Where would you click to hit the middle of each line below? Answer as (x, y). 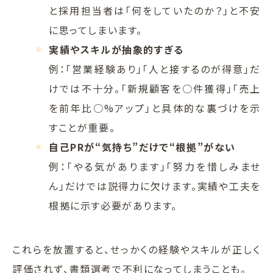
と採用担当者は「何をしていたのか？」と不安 (155, 11)
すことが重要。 (82, 128)
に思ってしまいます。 (96, 30)
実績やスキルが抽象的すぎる (116, 50)
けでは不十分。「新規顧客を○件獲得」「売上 (155, 89)
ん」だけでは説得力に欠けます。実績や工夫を (155, 186)
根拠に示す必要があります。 (113, 206)
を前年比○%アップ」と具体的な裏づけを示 (155, 108)
